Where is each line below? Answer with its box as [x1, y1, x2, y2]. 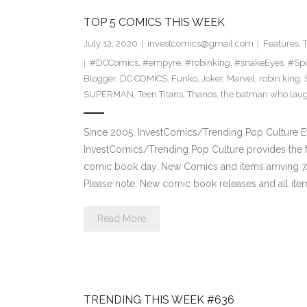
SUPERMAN [83, 89, 134, 100]
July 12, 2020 [83, 38, 138, 49]
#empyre [142, 58, 181, 69]
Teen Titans [137, 89, 183, 100]
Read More [97, 213, 146, 225]
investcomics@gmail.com [147, 38, 254, 49]
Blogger [83, 73, 116, 84]
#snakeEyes [234, 58, 284, 69]
